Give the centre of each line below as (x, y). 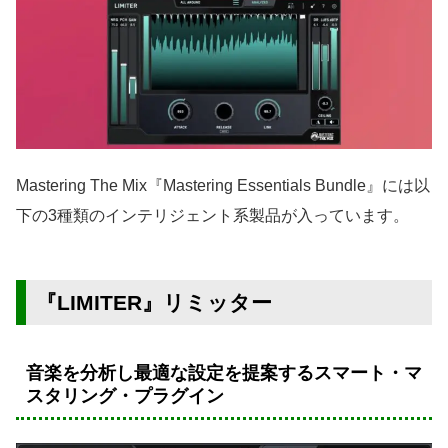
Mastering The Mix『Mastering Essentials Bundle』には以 (223, 186)
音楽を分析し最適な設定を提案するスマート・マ (224, 373)
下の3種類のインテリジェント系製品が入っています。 (212, 216)
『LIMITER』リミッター (154, 303)
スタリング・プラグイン (125, 396)
